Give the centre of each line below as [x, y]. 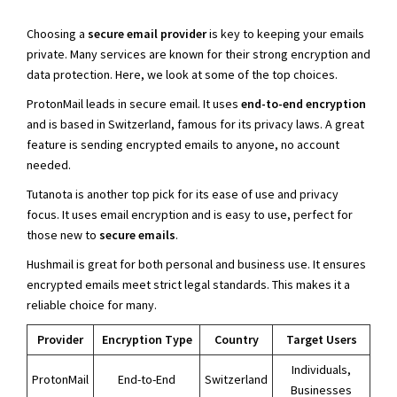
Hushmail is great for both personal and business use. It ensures [196, 264]
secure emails [137, 234]
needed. [49, 164]
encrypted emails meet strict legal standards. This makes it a [188, 284]
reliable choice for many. [92, 304]
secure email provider [147, 33]
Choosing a [57, 33]
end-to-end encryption [304, 103]
